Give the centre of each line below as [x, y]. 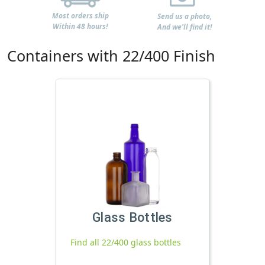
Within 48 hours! [80, 27]
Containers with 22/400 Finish [111, 55]
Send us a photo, [185, 16]
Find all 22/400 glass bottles [126, 243]
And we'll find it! [185, 27]
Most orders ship [80, 16]
